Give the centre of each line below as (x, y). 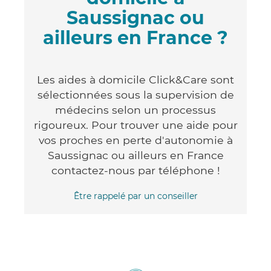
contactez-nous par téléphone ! (135, 170)
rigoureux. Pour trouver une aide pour (135, 125)
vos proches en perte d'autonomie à (135, 140)
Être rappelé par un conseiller (135, 196)
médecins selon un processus (135, 109)
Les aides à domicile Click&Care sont (135, 79)
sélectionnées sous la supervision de (135, 94)
